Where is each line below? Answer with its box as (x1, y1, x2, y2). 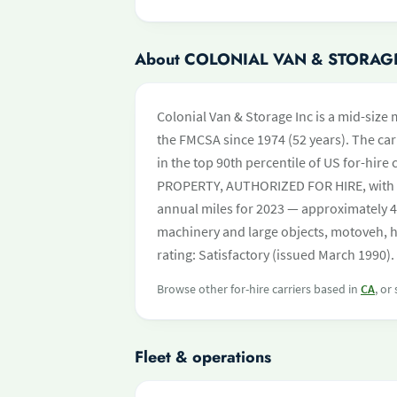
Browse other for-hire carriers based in (157, 281, 361, 297)
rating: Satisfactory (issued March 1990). (157, 245, 394, 263)
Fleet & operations (135, 346, 271, 369)
